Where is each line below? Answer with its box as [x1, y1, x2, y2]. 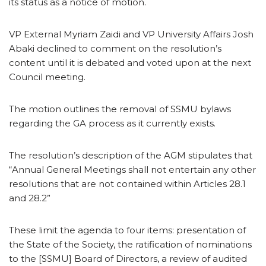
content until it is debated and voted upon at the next [9, 56, 251, 68]
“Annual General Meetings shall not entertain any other [9, 163, 256, 175]
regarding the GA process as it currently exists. [9, 117, 216, 129]
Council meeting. [9, 71, 85, 83]
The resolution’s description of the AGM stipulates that [9, 149, 252, 161]
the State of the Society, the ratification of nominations [9, 238, 252, 250]
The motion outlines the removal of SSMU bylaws [9, 103, 231, 115]
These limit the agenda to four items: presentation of [9, 224, 246, 236]
